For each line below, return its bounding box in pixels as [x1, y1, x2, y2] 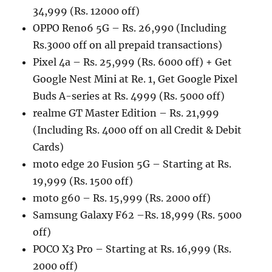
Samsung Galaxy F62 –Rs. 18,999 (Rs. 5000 [33, 209, 242, 222]
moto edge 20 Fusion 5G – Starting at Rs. [33, 158, 232, 171]
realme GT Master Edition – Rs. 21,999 [33, 107, 220, 120]
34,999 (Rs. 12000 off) [33, 5, 140, 18]
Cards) [33, 141, 64, 154]
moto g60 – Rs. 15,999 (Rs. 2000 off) [33, 192, 211, 205]
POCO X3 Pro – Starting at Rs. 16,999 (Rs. [33, 243, 232, 256]
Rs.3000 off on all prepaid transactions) [33, 39, 223, 52]
